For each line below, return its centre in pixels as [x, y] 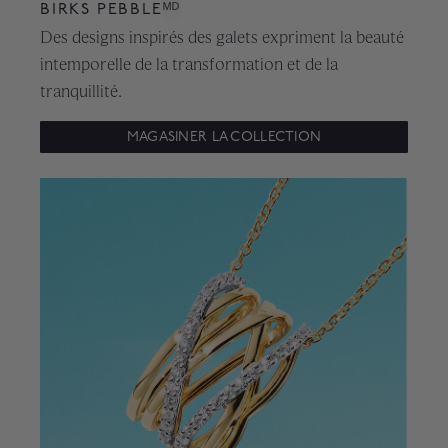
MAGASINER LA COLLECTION [224, 136]
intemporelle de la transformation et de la [189, 63]
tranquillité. [81, 90]
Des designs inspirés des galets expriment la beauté [222, 36]
